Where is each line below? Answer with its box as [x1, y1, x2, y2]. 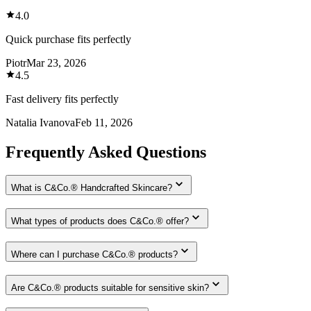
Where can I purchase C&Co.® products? [11, 249, 178, 260]
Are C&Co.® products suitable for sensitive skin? [11, 282, 209, 293]
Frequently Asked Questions [6, 142, 206, 161]
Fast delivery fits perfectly [6, 92, 119, 105]
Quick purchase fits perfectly [6, 33, 131, 45]
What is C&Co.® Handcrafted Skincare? [11, 183, 172, 194]
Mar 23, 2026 [26, 56, 86, 69]
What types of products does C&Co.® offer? [11, 216, 189, 227]
